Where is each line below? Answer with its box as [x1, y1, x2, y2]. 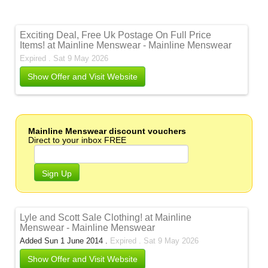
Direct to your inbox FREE [28, 135, 127, 145]
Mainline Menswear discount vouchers [28, 126, 187, 136]
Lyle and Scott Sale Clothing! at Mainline [20, 212, 192, 223]
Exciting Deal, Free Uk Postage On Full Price [20, 30, 212, 40]
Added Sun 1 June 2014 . [20, 236, 111, 245]
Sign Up [42, 169, 72, 178]
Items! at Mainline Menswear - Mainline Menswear [20, 40, 232, 50]
